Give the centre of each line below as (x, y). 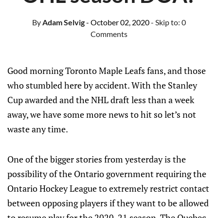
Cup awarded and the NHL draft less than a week (101, 100)
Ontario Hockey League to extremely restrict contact (108, 188)
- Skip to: (166, 22)
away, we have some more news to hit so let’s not (102, 114)
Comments (109, 34)
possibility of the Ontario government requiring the (107, 174)
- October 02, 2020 (118, 22)
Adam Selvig (63, 22)
